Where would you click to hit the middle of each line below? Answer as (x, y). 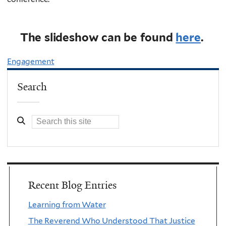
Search (32, 87)
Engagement (31, 62)
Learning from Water (67, 204)
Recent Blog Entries (72, 185)
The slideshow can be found (98, 37)
